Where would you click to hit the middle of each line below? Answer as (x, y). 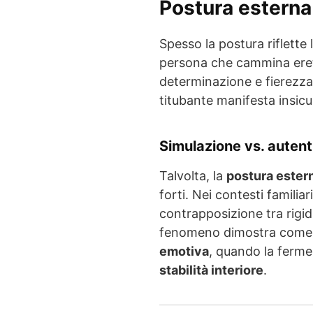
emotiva (184, 251)
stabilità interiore (211, 270)
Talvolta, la (193, 175)
